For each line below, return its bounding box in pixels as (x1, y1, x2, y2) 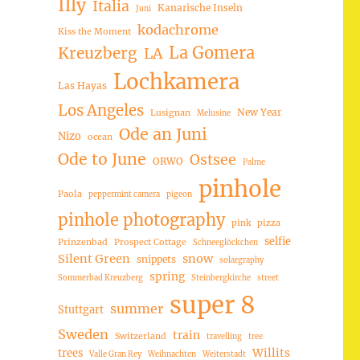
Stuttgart (57, 302, 104, 316)
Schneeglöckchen (192, 237, 258, 247)
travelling (206, 331, 242, 342)
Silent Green (57, 251, 130, 266)
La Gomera (168, 42, 255, 63)
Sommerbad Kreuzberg (57, 272, 143, 283)
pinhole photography (57, 209, 225, 230)
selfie (264, 234, 291, 247)
